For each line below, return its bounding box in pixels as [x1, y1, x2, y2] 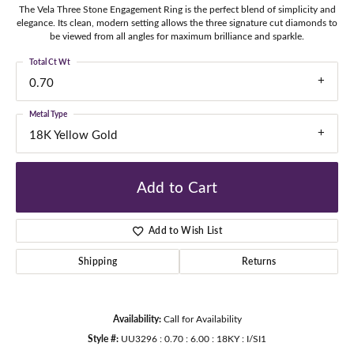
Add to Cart [136, 176, 218, 198]
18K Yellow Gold [29, 126, 117, 143]
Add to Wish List [149, 223, 223, 237]
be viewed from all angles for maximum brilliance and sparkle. [50, 29, 304, 43]
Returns [241, 254, 277, 268]
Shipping [77, 254, 118, 268]
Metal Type [29, 108, 67, 120]
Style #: [88, 331, 119, 345]
